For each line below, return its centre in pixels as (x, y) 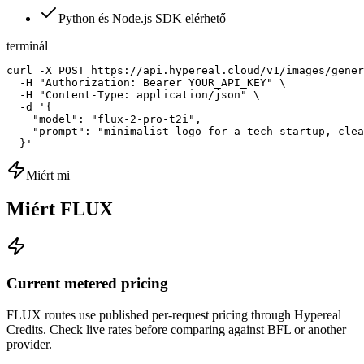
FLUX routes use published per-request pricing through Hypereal (174, 314)
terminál (27, 45)
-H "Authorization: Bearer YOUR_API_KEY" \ (146, 82)
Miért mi (48, 175)
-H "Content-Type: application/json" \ (133, 94)
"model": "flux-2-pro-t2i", (104, 119)
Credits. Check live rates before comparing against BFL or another (176, 329)
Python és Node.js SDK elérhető (142, 18)
